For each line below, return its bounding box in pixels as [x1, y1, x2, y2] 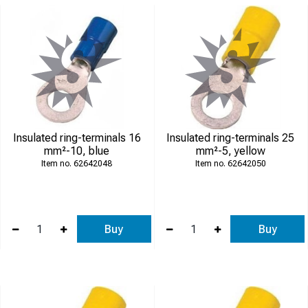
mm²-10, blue [44, 144, 110, 157]
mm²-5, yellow [195, 144, 265, 157]
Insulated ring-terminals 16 [12, 131, 141, 144]
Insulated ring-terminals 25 [166, 131, 295, 144]
